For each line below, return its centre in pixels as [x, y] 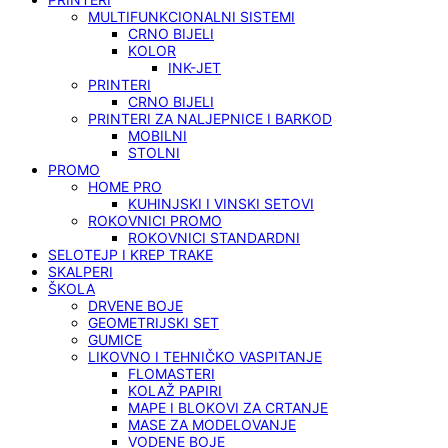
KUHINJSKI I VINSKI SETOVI [221, 203]
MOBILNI [157, 135]
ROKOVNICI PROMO [155, 220]
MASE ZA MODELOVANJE [212, 424]
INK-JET [194, 67]
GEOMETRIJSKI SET [153, 322]
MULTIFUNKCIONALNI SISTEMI [191, 16]
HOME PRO [125, 186]
